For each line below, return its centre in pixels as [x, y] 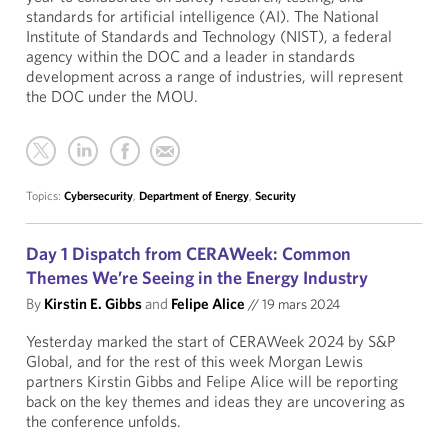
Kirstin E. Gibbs [93, 303]
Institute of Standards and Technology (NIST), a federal [209, 36]
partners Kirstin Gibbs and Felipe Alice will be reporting [212, 381]
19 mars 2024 [299, 304]
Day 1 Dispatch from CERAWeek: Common [188, 253]
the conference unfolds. [103, 421]
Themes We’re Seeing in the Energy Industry [197, 277]
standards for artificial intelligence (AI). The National [202, 16]
